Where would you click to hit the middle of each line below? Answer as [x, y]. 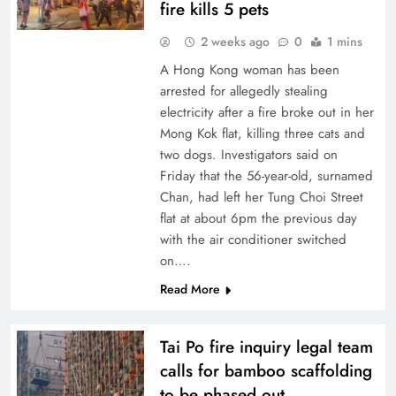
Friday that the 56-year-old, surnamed [266, 176]
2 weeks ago [235, 42]
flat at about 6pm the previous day [258, 218]
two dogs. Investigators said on [248, 155]
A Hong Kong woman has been [249, 70]
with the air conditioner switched [253, 240]
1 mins [344, 42]
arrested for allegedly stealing [244, 91]
